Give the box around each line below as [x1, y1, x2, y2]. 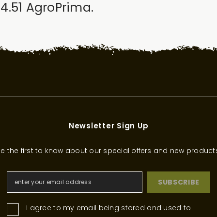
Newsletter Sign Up [68, 120, 149, 131]
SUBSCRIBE [157, 177, 200, 187]
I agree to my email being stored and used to [26, 202, 191, 213]
